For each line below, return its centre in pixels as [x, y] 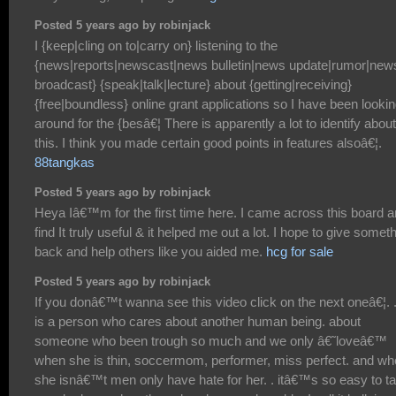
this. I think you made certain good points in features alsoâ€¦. [208, 143]
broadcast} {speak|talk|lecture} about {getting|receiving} [193, 85]
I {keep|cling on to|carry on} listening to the [156, 46]
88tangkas [65, 163]
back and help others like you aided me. [150, 252]
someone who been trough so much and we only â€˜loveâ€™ [211, 341]
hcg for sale [300, 252]
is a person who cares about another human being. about [198, 322]
